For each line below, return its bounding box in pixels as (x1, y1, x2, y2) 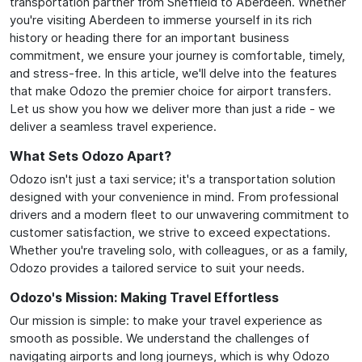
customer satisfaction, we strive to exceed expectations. (10, 224, 330, 240)
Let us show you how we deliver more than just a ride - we (10, 100, 335, 116)
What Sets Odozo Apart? (10, 147, 171, 164)
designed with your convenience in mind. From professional (10, 188, 339, 204)
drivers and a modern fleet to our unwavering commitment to (10, 206, 349, 222)
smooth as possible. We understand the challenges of (10, 330, 309, 346)
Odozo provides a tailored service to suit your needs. (10, 259, 305, 276)
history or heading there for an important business (10, 29, 289, 45)
